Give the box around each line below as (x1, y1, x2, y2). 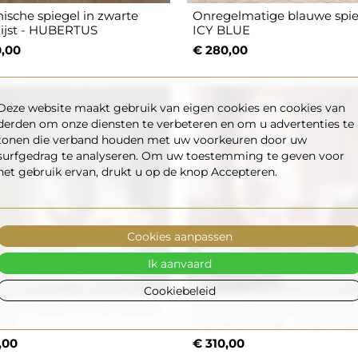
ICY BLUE (193, 22, 251, 38)
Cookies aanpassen (126, 229, 232, 243)
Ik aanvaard (147, 256, 211, 270)
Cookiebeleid (143, 283, 215, 297)
